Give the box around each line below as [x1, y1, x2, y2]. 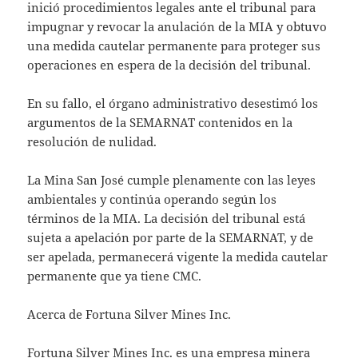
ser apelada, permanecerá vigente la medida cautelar [27, 248, 328, 265]
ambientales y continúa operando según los [27, 190, 277, 207]
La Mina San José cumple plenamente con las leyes [27, 171, 316, 188]
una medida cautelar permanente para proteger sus [27, 37, 321, 54]
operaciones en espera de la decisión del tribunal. [27, 56, 315, 73]
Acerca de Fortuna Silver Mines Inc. [27, 305, 232, 322]
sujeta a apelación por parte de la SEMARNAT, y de [27, 229, 314, 245]
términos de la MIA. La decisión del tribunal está [27, 209, 306, 226]
